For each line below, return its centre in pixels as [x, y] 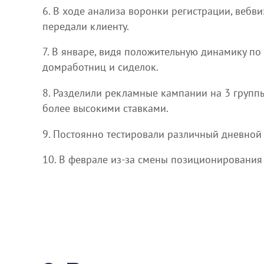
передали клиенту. [86, 26]
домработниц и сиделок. [100, 67]
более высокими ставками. [105, 108]
